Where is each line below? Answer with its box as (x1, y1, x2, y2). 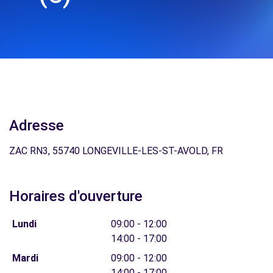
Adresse (9, 117, 64, 134)
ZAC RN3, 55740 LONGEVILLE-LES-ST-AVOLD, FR (9, 145, 223, 157)
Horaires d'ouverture (9, 188, 143, 205)
